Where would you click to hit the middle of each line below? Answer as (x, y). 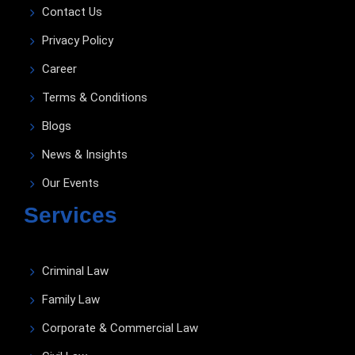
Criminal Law (75, 271)
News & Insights (85, 155)
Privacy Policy (78, 41)
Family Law (71, 299)
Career (59, 69)
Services (71, 216)
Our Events (71, 183)
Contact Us (72, 12)
